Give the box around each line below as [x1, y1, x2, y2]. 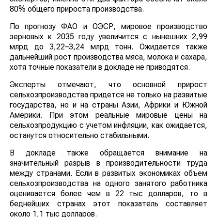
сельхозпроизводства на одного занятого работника [10, 189, 207, 199]
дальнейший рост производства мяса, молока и [10, 52, 207, 62]
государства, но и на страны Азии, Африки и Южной [10, 110, 207, 120]
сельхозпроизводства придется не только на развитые [10, 100, 207, 110]
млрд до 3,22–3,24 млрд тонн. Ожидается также [10, 42, 207, 52]
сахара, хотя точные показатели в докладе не [10, 62, 207, 72]
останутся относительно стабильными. [10, 141, 149, 151]
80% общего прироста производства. [10, 4, 143, 14]
